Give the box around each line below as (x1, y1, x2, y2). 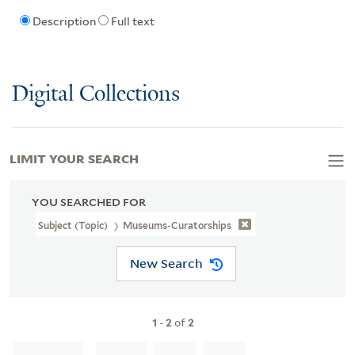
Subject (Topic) (38, 219, 111, 231)
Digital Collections (12, 82, 180, 107)
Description (32, 15, 96, 29)
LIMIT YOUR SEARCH (10, 148, 139, 166)
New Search (129, 255, 203, 272)
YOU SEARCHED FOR (32, 195, 146, 208)
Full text (110, 15, 155, 29)
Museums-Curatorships (123, 219, 232, 231)
